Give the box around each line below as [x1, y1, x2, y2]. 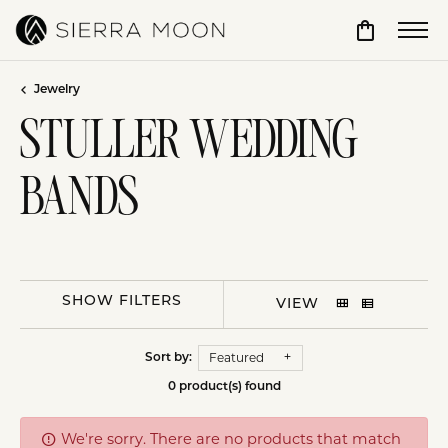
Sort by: [145, 352, 198, 364]
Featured [209, 350, 264, 365]
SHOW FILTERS [61, 293, 182, 309]
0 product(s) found [167, 381, 281, 393]
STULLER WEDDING [20, 118, 359, 168]
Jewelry [34, 83, 80, 96]
